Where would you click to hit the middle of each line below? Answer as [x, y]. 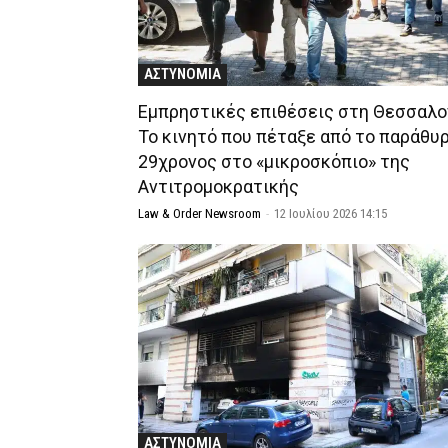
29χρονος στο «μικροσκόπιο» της [274, 161]
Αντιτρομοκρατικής [218, 186]
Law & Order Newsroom [199, 213]
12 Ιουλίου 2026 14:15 [330, 213]
